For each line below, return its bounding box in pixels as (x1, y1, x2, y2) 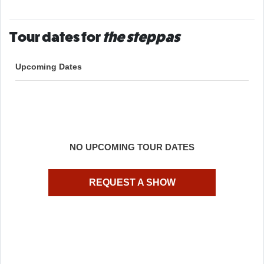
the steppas (103, 28, 180, 45)
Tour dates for (9, 28, 103, 45)
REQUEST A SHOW (88, 177, 176, 187)
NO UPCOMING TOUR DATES (70, 141, 194, 152)
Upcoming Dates (15, 61, 82, 71)
